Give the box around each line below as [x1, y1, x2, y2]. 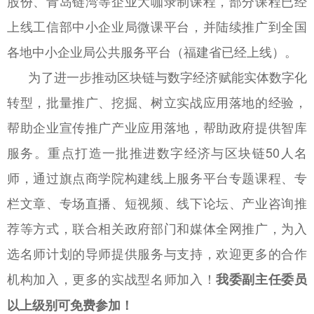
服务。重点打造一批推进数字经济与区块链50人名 [7, 142, 307, 161]
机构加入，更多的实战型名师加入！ [7, 268, 217, 287]
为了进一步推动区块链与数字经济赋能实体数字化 [7, 67, 307, 86]
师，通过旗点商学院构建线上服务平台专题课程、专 [7, 168, 307, 186]
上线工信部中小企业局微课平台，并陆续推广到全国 [7, 16, 307, 35]
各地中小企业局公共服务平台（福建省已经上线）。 [7, 41, 297, 60]
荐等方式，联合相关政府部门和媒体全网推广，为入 [7, 218, 307, 237]
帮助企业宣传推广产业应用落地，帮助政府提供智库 [7, 117, 307, 136]
